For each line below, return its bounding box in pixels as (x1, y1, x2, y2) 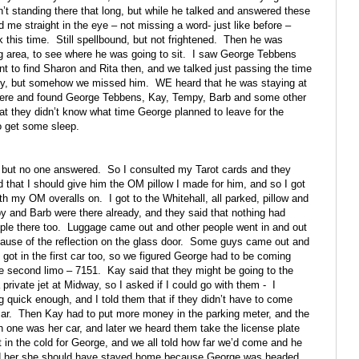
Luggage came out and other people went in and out (67, 221, 307, 234)
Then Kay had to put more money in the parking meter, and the (18, 308, 309, 321)
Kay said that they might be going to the (107, 264, 293, 277)
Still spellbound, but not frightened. (56, 34, 217, 46)
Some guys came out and (190, 236, 309, 248)
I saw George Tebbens (192, 48, 296, 61)
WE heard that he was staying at (155, 77, 307, 90)
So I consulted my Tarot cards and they (107, 163, 291, 176)
